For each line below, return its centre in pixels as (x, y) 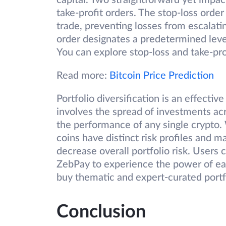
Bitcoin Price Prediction (162, 76)
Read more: (83, 76)
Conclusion (101, 212)
